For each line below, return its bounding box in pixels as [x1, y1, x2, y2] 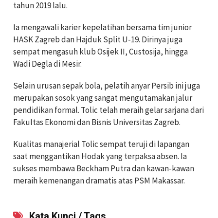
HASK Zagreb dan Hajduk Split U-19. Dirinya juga [13, 34, 182, 45]
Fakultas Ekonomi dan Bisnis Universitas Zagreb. [13, 116, 181, 127]
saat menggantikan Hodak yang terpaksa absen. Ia [13, 150, 187, 162]
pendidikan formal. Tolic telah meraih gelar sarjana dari [13, 104, 204, 115]
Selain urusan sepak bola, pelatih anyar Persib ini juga [13, 80, 200, 91]
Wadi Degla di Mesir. [13, 58, 82, 69]
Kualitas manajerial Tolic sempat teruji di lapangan [13, 138, 189, 149]
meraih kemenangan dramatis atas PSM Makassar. [13, 175, 185, 186]
